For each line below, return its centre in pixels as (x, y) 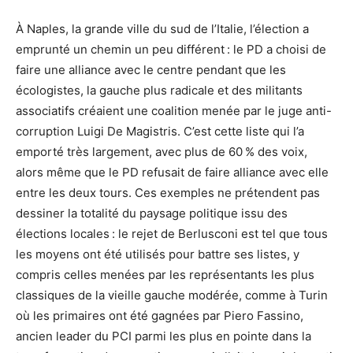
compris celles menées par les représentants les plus (165, 275)
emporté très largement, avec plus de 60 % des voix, (162, 152)
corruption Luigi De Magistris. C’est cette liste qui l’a (160, 132)
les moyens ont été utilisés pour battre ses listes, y (158, 255)
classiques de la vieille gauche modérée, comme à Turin (172, 295)
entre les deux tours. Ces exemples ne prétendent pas (168, 193)
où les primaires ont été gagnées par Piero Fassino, (160, 316)
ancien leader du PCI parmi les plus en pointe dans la (163, 336)
